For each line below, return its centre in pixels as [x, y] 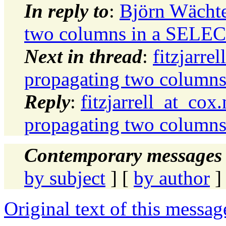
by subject [65, 178]
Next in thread [83, 56]
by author [172, 178]
